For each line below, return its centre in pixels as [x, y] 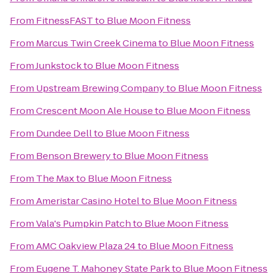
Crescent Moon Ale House [94, 111]
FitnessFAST [65, 20]
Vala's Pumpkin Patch [83, 223]
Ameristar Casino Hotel [88, 201]
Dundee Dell [64, 133]
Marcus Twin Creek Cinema [96, 43]
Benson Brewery [73, 156]
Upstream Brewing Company [100, 88]
